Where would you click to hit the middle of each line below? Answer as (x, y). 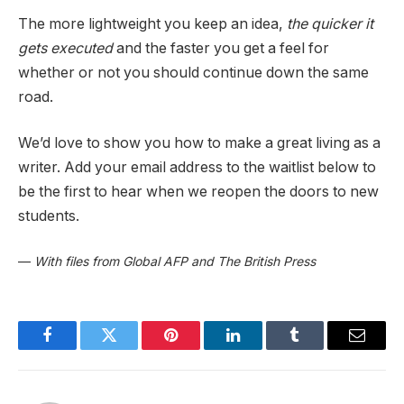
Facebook (77, 349)
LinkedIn (261, 349)
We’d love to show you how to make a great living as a (199, 143)
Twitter (131, 349)
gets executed (65, 48)
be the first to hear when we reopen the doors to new (198, 192)
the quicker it (330, 23)
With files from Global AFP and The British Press (175, 261)
